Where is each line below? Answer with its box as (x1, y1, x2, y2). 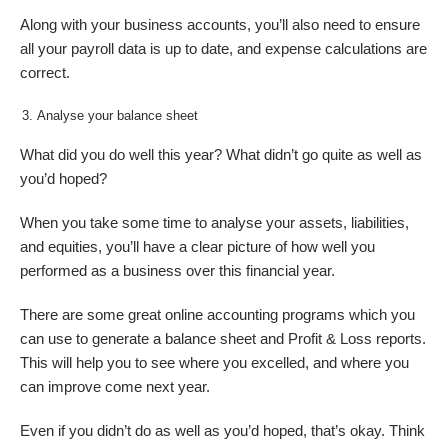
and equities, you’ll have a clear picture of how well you (20, 239, 375, 256)
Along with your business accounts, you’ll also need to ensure (20, 16, 420, 33)
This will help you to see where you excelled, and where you (20, 355, 409, 372)
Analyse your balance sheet (37, 107, 199, 123)
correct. (20, 64, 70, 81)
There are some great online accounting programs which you (20, 307, 415, 324)
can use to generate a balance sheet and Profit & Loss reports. (20, 331, 426, 348)
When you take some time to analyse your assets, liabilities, (20, 215, 409, 232)
